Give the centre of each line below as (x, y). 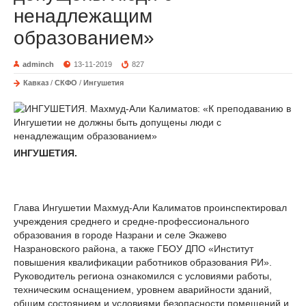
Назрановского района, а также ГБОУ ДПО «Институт (134, 249)
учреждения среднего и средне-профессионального (131, 221)
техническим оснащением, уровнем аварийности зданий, (143, 290)
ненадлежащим (83, 16)
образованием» (84, 38)
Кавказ (36, 83)
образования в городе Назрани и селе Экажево (120, 235)
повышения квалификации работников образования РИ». (143, 262)
